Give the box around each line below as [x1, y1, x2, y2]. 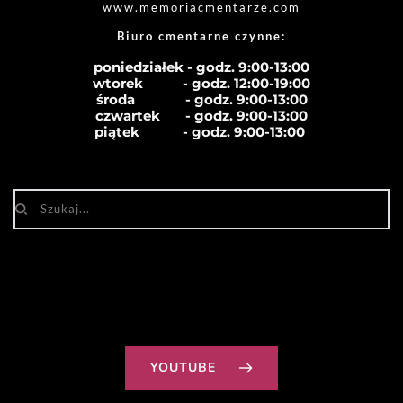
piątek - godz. [94, 122, 234, 140]
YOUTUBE [150, 358, 216, 376]
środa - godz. [95, 90, 237, 108]
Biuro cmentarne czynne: [117, 28, 291, 43]
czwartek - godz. [95, 106, 237, 124]
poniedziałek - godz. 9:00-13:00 [94, 58, 309, 76]
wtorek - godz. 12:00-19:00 [93, 74, 310, 92]
